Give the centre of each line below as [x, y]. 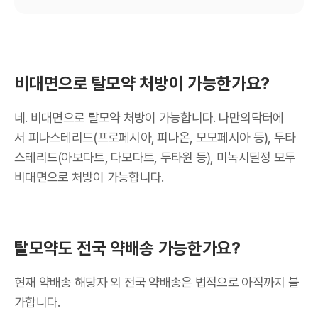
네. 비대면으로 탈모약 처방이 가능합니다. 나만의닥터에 [149, 117]
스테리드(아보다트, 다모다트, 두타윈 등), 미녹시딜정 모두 [155, 157]
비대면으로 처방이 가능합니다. [91, 177]
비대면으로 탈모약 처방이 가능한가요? [142, 83]
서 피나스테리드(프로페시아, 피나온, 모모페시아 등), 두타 [155, 137]
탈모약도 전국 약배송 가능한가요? [127, 248]
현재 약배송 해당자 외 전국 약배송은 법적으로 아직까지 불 [157, 282]
